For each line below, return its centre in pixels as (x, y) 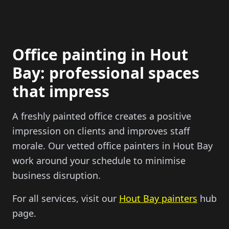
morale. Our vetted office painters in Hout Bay (112, 146)
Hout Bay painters (158, 198)
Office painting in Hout (100, 54)
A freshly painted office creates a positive (102, 116)
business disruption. (56, 175)
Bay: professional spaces (106, 73)
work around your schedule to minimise (99, 161)
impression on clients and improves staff (101, 131)
